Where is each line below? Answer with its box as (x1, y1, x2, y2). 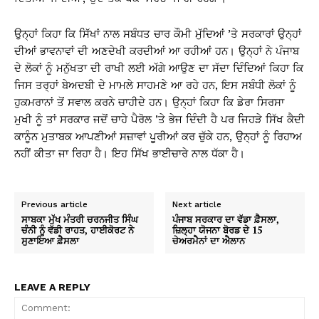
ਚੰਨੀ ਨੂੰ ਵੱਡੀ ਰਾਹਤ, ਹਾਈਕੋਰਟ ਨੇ (21, 224, 134, 236)
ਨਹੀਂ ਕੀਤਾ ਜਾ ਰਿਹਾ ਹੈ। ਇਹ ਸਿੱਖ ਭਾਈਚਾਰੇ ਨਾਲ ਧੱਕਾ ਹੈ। (14, 147, 245, 160)
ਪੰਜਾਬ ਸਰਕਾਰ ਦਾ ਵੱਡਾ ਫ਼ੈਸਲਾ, (172, 213, 280, 226)
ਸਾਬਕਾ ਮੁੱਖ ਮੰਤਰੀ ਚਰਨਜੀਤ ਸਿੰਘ (21, 213, 138, 226)
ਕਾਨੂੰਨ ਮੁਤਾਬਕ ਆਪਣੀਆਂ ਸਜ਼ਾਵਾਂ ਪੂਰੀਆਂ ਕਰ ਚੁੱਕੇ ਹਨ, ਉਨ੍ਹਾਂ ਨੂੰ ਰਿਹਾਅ (14, 130, 302, 143)
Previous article (21, 199, 88, 209)
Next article (172, 199, 222, 209)
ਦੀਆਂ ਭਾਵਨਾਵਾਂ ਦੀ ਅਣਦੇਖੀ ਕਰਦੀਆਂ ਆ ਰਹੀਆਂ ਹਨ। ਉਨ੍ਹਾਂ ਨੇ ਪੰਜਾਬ (14, 45, 299, 58)
